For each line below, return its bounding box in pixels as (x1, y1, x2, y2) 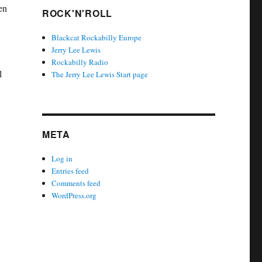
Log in (51, 153, 73, 164)
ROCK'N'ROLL (42, 6, 113, 20)
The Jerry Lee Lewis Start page (51, 68, 149, 80)
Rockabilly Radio (51, 56, 109, 67)
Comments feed (51, 177, 101, 188)
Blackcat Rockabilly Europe (51, 32, 142, 43)
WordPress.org (51, 189, 97, 201)
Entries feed (51, 165, 89, 176)
